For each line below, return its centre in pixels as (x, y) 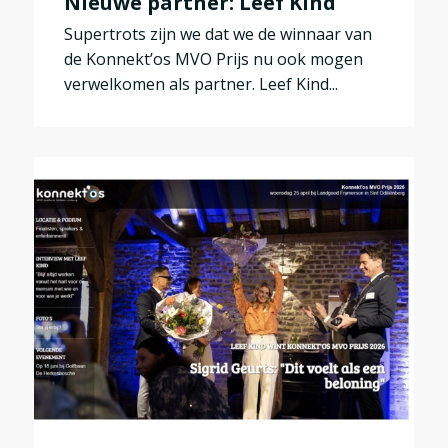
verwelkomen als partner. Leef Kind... (200, 83)
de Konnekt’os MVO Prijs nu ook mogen (213, 58)
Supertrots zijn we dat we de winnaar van (217, 33)
